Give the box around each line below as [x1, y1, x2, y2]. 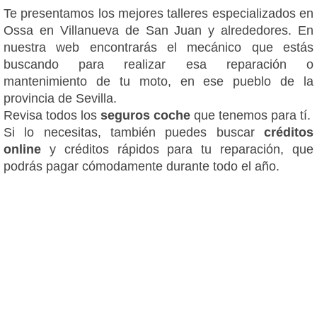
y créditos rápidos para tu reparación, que [49, 142, 314, 156]
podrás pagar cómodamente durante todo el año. [4, 158, 279, 173]
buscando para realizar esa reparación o [4, 57, 313, 71]
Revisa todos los [4, 108, 100, 122]
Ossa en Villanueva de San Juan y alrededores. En [4, 23, 313, 38]
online [4, 142, 50, 156]
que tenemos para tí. [190, 108, 311, 122]
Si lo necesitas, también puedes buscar [4, 125, 264, 139]
